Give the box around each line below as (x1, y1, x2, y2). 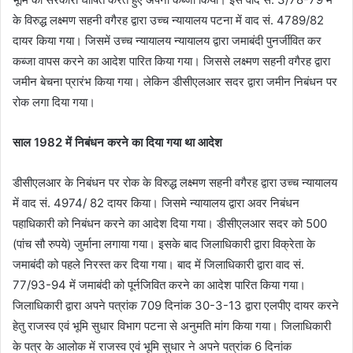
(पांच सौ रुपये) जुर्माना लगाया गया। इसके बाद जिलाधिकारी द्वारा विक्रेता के (13, 236, 315, 251)
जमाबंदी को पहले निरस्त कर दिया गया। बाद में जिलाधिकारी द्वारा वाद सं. (13, 256, 304, 272)
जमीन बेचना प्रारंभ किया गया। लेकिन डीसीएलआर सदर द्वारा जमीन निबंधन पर (13, 73, 337, 89)
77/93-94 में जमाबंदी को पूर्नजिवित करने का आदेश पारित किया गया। (13, 277, 306, 292)
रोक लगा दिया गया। (13, 94, 95, 110)
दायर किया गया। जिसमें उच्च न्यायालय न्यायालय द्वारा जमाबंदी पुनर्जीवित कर (13, 32, 321, 48)
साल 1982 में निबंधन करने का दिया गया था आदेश (13, 134, 222, 150)
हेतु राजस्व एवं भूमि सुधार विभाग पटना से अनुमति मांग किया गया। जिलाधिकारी (13, 318, 331, 333)
